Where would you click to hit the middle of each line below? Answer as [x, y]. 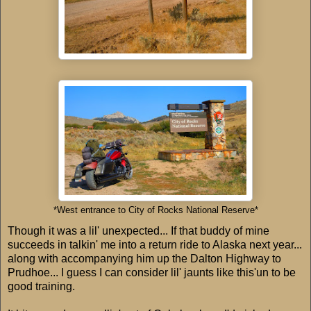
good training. [41, 287]
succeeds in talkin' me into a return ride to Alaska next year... [155, 245]
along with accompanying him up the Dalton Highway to [144, 259]
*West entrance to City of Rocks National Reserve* [155, 211]
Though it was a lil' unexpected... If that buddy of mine [138, 231]
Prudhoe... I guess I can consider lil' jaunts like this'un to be [152, 273]
